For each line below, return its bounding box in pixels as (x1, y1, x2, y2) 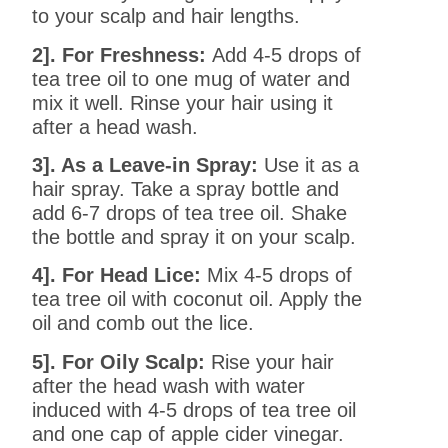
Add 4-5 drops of (212, 43, 362, 66)
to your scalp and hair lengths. (32, 5, 301, 28)
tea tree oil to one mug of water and (32, 67, 351, 90)
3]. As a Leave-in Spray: (32, 154, 259, 177)
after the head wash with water (32, 374, 306, 397)
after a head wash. (32, 115, 199, 138)
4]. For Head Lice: (32, 264, 202, 287)
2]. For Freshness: (32, 43, 213, 66)
